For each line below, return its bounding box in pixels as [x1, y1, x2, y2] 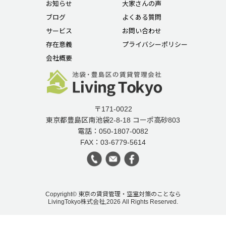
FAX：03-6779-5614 [80, 138, 146, 146]
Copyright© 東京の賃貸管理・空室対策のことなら [45, 190, 181, 198]
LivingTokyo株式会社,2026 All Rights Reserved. [48, 198, 178, 205]
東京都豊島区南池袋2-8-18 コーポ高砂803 [46, 116, 180, 124]
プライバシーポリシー [122, 40, 188, 48]
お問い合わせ [122, 27, 161, 35]
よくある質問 [122, 13, 161, 21]
